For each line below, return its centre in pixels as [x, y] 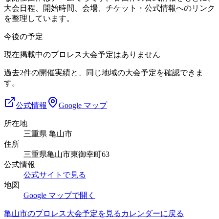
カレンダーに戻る [153, 213]
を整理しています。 [39, 18]
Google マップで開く [59, 195]
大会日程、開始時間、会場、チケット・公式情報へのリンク [109, 8]
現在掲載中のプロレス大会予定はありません [82, 54]
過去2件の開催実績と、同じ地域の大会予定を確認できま [104, 72]
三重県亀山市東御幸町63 [66, 154]
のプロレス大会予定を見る [74, 213]
